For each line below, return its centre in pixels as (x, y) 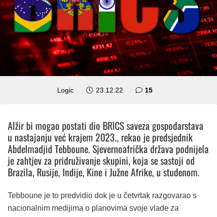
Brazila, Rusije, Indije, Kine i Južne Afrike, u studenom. (104, 172)
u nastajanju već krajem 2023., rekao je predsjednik (100, 137)
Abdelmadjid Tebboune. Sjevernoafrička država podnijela (108, 148)
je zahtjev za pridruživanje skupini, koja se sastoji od (101, 160)
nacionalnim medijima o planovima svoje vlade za (93, 208)
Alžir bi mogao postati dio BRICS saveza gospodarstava (106, 125)
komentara (170, 89)
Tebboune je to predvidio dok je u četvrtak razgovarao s (102, 195)
